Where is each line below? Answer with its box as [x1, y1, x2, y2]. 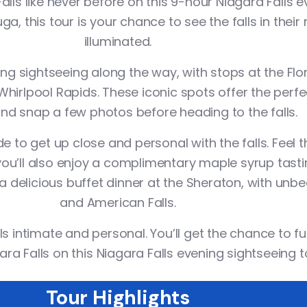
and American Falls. [60, 194, 176, 211]
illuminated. [84, 33, 152, 50]
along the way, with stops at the [88, 64, 287, 81]
